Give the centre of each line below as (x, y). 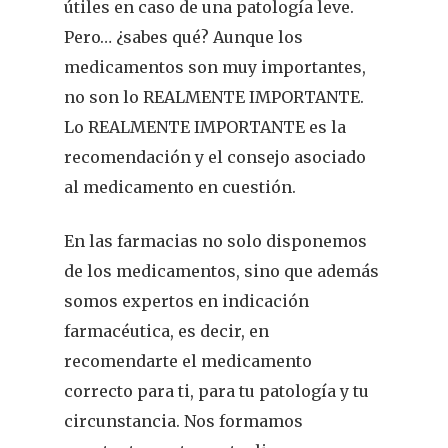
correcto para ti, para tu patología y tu (217, 391)
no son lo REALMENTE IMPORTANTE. (214, 97)
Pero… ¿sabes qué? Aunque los (184, 37)
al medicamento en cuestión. (180, 187)
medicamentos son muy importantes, (215, 67)
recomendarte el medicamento (188, 361)
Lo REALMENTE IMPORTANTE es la (205, 127)
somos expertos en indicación (187, 301)
